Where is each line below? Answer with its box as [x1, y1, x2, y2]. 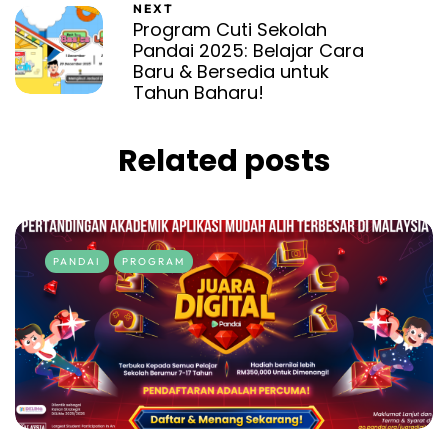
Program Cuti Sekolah [133, 16, 327, 42]
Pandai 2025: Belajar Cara [133, 37, 364, 63]
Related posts [117, 139, 331, 182]
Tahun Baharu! [133, 79, 264, 105]
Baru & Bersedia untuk [133, 58, 329, 84]
